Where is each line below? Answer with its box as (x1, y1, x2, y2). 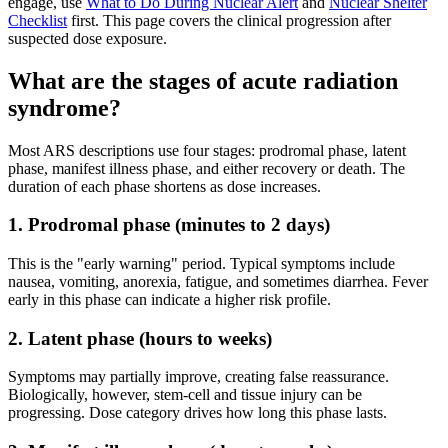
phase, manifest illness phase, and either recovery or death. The (8, 159, 405, 177)
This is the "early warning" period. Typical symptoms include (8, 254, 395, 272)
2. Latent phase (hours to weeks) (8, 327, 272, 349)
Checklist (8, 11, 67, 29)
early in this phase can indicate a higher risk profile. (8, 290, 331, 308)
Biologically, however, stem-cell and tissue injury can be (8, 386, 362, 404)
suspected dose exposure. (8, 29, 167, 47)
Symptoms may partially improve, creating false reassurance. (8, 368, 389, 386)
